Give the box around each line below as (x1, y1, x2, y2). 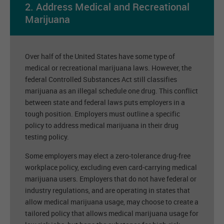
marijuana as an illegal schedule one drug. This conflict (25, 86, 198, 96)
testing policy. (25, 132, 69, 142)
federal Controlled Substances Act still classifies (25, 74, 177, 84)
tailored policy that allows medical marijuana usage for (25, 208, 198, 218)
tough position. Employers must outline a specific (25, 109, 180, 119)
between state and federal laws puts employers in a (25, 97, 185, 107)
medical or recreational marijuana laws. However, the (25, 63, 191, 73)
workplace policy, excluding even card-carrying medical (25, 162, 197, 172)
